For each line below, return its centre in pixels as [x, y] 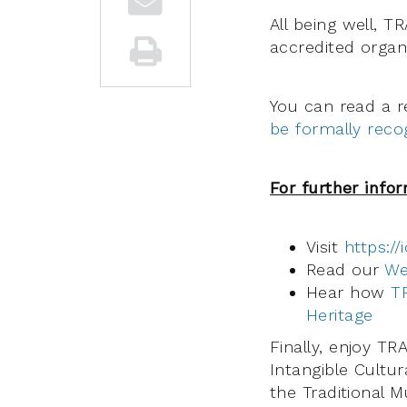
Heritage [340, 314]
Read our [346, 269]
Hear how [349, 292]
